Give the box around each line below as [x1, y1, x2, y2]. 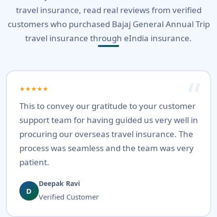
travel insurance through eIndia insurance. [25, 32, 192, 44]
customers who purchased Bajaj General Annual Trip [7, 18, 210, 30]
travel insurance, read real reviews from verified [15, 4, 201, 16]
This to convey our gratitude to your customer [19, 100, 196, 112]
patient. [19, 156, 49, 168]
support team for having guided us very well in [19, 114, 198, 126]
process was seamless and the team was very [19, 142, 194, 154]
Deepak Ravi [38, 179, 80, 188]
